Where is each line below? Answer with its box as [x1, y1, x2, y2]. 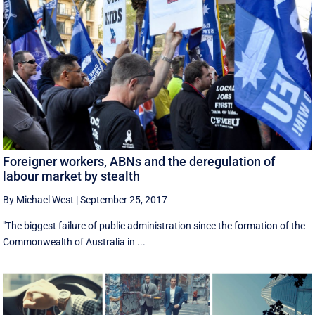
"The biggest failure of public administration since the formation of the [3, 219, 306, 231]
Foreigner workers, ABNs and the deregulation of [3, 153, 276, 169]
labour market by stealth [3, 168, 141, 184]
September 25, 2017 [80, 193, 168, 205]
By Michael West [3, 193, 75, 205]
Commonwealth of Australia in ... [3, 236, 146, 247]
